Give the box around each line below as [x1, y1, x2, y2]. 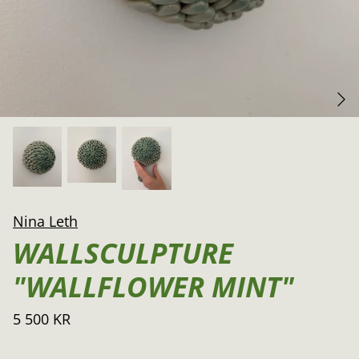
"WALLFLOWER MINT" [13, 268, 294, 306]
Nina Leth [13, 212, 78, 232]
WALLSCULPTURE [13, 234, 233, 272]
